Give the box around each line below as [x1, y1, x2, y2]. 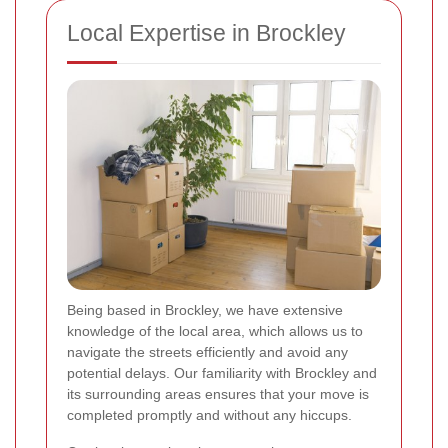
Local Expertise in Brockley [67, 19, 346, 46]
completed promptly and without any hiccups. [67, 406, 352, 423]
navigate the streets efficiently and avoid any [67, 343, 348, 360]
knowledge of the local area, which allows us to [67, 322, 363, 339]
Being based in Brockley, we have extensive [67, 301, 343, 318]
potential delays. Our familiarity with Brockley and [67, 364, 377, 381]
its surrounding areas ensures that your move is [67, 385, 369, 402]
